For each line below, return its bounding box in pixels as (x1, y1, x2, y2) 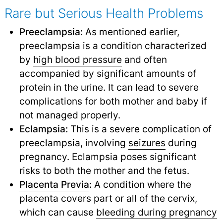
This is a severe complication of (67, 122, 212, 135)
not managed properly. (19, 109, 120, 121)
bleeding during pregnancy (96, 206, 217, 218)
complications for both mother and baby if (19, 95, 207, 107)
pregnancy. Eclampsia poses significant (19, 150, 197, 163)
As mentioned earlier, (82, 25, 179, 38)
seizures (128, 136, 166, 149)
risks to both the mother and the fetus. (19, 164, 189, 176)
